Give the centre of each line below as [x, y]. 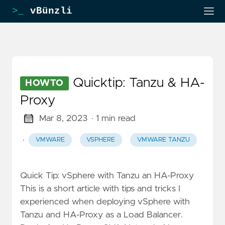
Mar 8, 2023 [63, 119]
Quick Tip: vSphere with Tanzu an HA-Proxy [107, 176]
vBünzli [48, 11]
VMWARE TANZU [163, 140]
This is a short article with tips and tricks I [100, 189]
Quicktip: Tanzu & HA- [139, 83]
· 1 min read [113, 119]
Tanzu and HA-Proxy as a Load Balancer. [101, 215]
